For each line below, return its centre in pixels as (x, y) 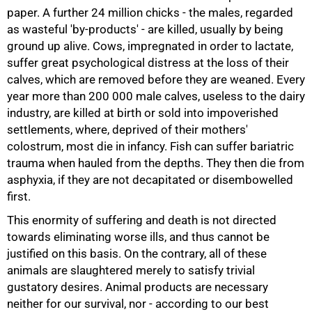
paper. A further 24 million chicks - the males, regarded (150, 12)
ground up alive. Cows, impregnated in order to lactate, (150, 46)
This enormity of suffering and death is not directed (142, 220)
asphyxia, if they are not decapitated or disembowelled (150, 179)
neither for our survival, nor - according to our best (138, 303)
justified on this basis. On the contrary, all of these (137, 253)
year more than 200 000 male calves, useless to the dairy (156, 96)
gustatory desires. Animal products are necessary (138, 287)
